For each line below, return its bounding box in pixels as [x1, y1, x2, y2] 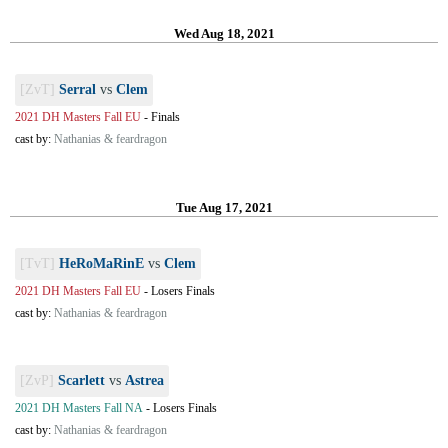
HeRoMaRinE [59, 256, 144, 271]
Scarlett [58, 373, 105, 388]
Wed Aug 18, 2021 [173, 26, 275, 41]
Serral [59, 82, 96, 97]
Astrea [125, 373, 164, 388]
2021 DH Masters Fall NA [15, 401, 143, 415]
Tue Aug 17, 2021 [175, 200, 273, 215]
